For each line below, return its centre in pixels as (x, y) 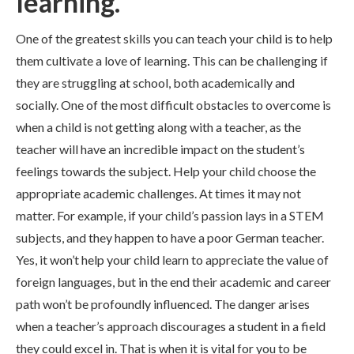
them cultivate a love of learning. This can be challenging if (172, 60)
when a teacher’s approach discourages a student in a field (171, 326)
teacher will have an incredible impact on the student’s (160, 149)
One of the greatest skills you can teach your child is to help (174, 38)
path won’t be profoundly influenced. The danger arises (163, 304)
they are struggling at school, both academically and (155, 83)
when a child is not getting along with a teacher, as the (158, 127)
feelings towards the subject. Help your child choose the (166, 171)
